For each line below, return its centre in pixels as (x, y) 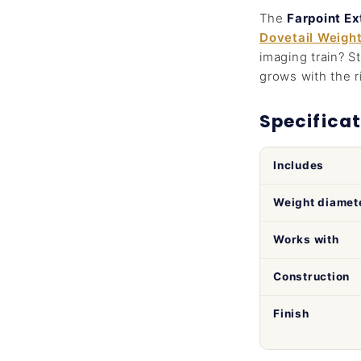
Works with (306, 239)
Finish (291, 313)
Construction (311, 276)
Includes (299, 165)
